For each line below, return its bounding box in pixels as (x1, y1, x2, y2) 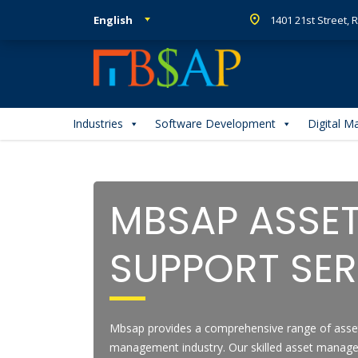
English (93, 13, 133, 27)
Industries (73, 116, 123, 132)
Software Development (155, 116, 276, 132)
